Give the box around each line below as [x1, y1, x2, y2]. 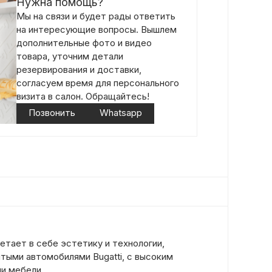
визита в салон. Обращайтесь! [16, 90, 149, 102]
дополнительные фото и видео [16, 37, 152, 49]
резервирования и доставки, [16, 64, 141, 75]
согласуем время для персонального [16, 77, 179, 89]
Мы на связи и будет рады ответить [16, 10, 175, 22]
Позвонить [29, 107, 75, 118]
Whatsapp [100, 107, 142, 118]
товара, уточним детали [16, 50, 123, 62]
